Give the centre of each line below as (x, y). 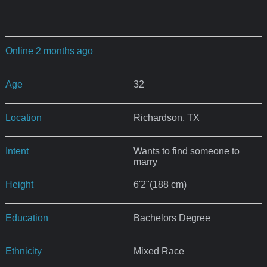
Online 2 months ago (49, 51)
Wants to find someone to (186, 151)
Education (27, 218)
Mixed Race (159, 252)
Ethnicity (23, 252)
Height (19, 185)
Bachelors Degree (172, 218)
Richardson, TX (166, 118)
